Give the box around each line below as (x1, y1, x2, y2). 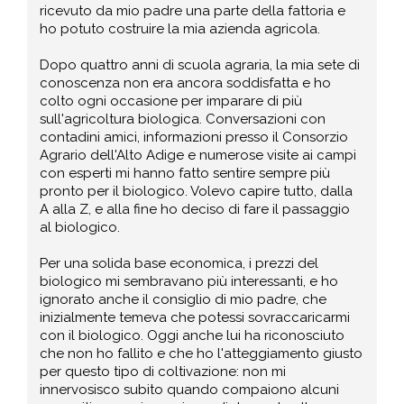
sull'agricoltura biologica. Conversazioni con (40, 110, 326, 127)
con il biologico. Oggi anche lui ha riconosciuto (40, 326, 345, 344)
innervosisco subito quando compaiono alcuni (40, 381, 340, 398)
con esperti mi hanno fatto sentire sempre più (40, 164, 331, 181)
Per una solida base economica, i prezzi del (40, 254, 319, 271)
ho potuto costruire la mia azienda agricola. (40, 20, 321, 37)
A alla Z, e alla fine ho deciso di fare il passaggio (40, 200, 351, 217)
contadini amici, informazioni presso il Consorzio (40, 128, 349, 145)
